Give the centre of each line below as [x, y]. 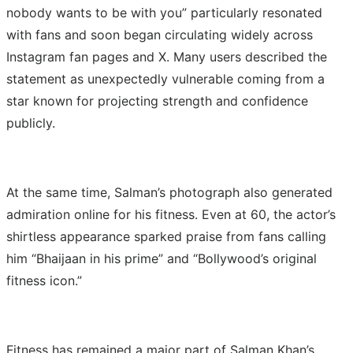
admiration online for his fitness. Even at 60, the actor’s [171, 214]
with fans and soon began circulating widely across [160, 34]
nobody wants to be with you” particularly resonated [164, 12]
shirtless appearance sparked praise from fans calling [166, 236]
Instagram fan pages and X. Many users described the [167, 56]
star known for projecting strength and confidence [157, 100]
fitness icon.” [44, 280]
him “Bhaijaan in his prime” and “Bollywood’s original [162, 258]
